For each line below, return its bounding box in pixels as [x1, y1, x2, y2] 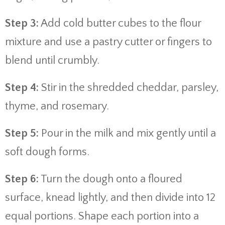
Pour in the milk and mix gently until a [39, 127, 216, 140]
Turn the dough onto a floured [39, 173, 182, 185]
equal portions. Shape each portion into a [5, 210, 199, 222]
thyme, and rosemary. [5, 100, 109, 113]
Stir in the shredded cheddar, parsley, [39, 81, 218, 94]
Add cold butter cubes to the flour [39, 17, 201, 30]
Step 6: [5, 173, 39, 185]
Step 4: [5, 81, 39, 94]
